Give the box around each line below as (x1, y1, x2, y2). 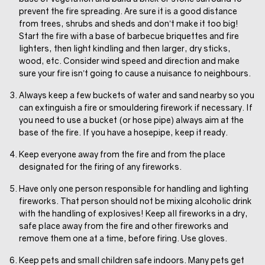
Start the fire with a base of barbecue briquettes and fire (19, 30, 239, 41)
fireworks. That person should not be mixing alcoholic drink (19, 195, 252, 206)
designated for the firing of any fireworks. (19, 161, 182, 172)
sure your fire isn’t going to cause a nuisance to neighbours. (19, 67, 251, 78)
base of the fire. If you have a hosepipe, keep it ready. (19, 127, 228, 137)
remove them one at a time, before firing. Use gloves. (19, 232, 227, 243)
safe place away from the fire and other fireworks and (19, 220, 228, 231)
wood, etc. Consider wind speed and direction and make (19, 55, 240, 66)
